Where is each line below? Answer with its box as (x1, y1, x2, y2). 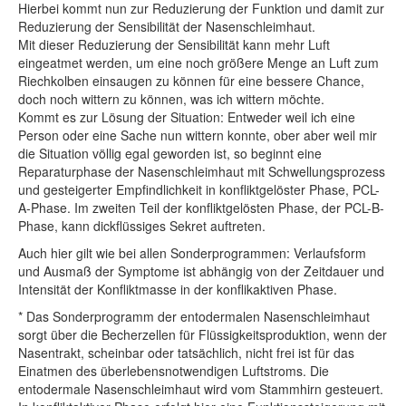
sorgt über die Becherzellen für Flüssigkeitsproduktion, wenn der (18, 325, 387, 344)
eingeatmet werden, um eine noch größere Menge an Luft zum (18, 53, 379, 72)
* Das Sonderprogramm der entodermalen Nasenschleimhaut (18, 307, 370, 326)
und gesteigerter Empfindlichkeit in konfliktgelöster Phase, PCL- (18, 180, 380, 199)
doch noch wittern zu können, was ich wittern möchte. (18, 90, 324, 109)
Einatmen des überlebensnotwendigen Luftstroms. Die (18, 362, 329, 381)
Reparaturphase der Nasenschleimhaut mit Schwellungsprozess (18, 162, 385, 181)
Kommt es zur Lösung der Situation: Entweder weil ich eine (18, 108, 355, 127)
